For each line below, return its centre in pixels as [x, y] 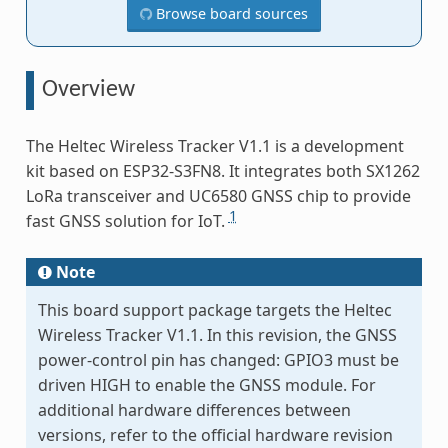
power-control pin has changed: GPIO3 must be [218, 360]
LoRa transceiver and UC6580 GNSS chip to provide [218, 196]
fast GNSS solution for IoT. [127, 221]
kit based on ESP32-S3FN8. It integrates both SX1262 [222, 171]
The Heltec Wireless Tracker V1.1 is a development [214, 146]
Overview [88, 90]
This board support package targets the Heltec [214, 310]
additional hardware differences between [194, 410]
